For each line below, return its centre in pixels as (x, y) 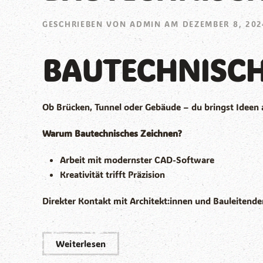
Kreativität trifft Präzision (112, 175)
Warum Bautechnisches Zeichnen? (112, 134)
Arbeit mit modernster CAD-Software (137, 160)
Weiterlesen (81, 244)
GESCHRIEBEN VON (86, 24)
